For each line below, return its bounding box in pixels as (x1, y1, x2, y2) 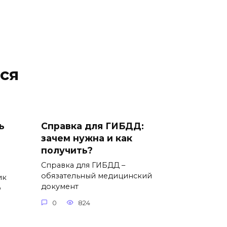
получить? (41, 145, 93, 156)
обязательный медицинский (41, 171, 152, 181)
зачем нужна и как (41, 133, 132, 144)
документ (41, 182, 79, 192)
